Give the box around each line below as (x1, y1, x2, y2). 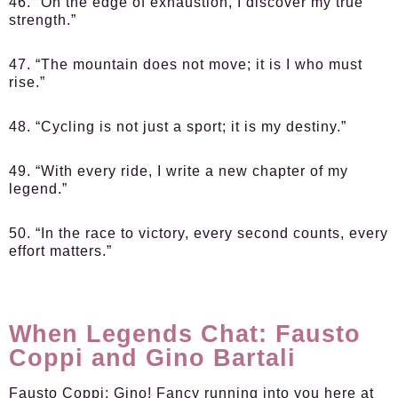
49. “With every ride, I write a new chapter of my (9, 163, 348, 179)
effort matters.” (9, 243, 116, 259)
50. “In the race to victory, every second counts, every (9, 226, 388, 241)
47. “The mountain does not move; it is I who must (9, 57, 362, 72)
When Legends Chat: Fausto (9, 321, 361, 347)
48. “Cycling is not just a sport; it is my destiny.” (9, 119, 346, 134)
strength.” (9, 12, 76, 28)
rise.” (9, 75, 45, 90)
